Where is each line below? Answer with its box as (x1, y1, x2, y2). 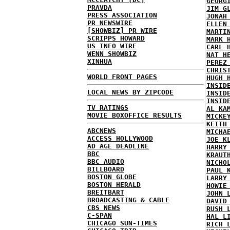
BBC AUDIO (87, 158, 124, 165)
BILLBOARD (87, 165, 124, 173)
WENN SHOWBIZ (87, 50, 137, 57)
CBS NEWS (87, 204, 120, 212)
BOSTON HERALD (87, 181, 141, 188)
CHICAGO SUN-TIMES (87, 219, 157, 227)
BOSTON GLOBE (87, 173, 137, 181)
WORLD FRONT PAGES (87, 73, 157, 81)
